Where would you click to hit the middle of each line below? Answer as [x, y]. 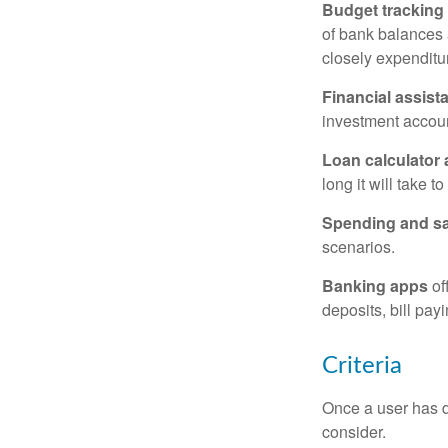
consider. [354, 432]
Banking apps [375, 286]
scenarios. [358, 247]
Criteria [362, 366]
